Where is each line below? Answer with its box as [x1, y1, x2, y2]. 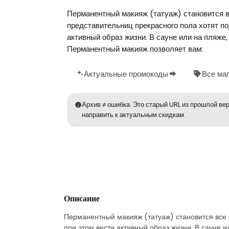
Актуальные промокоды [84, 68, 168, 79]
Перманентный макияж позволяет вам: [67, 43, 203, 54]
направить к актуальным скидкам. [81, 109, 186, 120]
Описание [64, 192, 100, 204]
